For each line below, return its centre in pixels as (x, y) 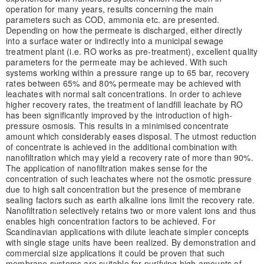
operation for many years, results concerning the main (110, 9)
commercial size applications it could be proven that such (115, 253)
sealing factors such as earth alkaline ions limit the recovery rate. (130, 199)
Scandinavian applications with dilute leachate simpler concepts (127, 231)
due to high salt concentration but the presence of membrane (123, 189)
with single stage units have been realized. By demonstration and (131, 242)
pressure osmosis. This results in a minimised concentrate (117, 125)
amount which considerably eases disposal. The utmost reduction (131, 136)
